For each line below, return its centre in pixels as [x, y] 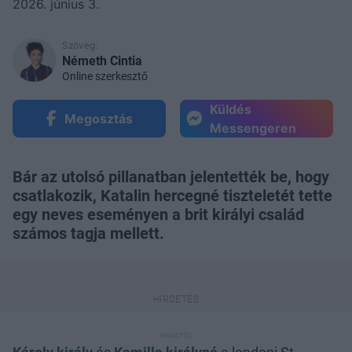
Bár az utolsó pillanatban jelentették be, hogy [171, 177]
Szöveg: [80, 46]
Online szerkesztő [105, 77]
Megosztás [98, 119]
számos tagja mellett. [88, 234]
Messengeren [253, 128]
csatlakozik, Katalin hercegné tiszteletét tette [172, 196]
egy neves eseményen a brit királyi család [158, 215]
